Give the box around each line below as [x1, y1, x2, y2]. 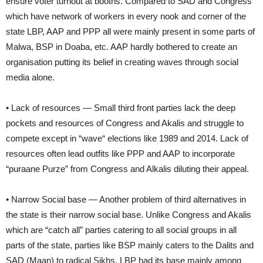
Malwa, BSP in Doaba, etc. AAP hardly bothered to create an [6, 41, 237, 52]
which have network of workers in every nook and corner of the [6, 11, 246, 21]
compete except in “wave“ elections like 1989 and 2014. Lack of [6, 133, 248, 143]
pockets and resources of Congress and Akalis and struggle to [6, 117, 244, 128]
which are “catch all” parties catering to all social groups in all [6, 224, 237, 235]
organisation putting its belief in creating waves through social [6, 56, 238, 67]
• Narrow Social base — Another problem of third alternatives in [6, 194, 246, 204]
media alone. [6, 72, 55, 82]
